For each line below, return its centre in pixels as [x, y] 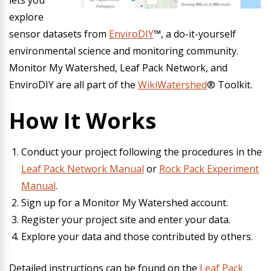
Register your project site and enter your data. [126, 220]
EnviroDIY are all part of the [73, 85]
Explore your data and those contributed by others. [137, 237]
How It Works [83, 121]
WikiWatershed [172, 85]
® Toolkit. [230, 85]
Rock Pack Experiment [209, 169]
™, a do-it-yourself [195, 34]
